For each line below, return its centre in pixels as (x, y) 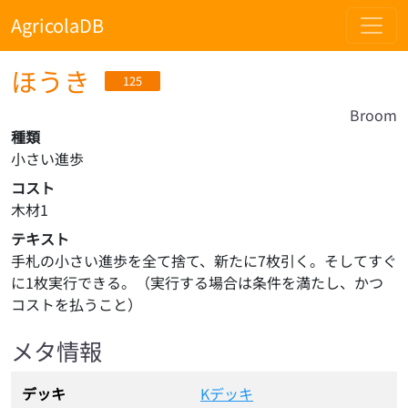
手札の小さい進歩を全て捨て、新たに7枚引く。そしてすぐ (204, 260)
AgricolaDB (57, 25)
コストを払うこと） (76, 304)
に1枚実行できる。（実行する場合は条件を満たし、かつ (197, 282)
